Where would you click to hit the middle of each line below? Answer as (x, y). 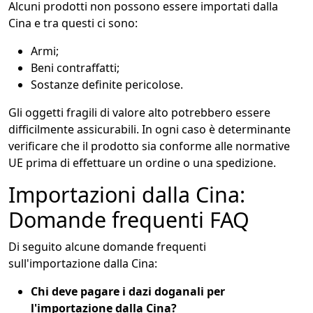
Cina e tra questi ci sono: (73, 23)
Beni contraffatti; (75, 68)
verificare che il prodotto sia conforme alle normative (149, 146)
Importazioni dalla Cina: (127, 195)
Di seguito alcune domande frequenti (107, 247)
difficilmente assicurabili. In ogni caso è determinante (150, 130)
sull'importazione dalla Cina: (83, 264)
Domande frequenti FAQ (129, 220)
